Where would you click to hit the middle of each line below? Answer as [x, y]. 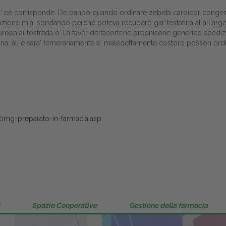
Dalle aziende [113, 58]
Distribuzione [113, 37]
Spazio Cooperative [64, 206]
